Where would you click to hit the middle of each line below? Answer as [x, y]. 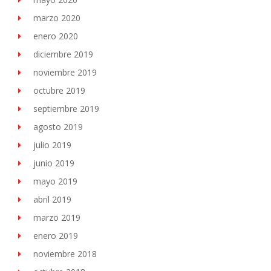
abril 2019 [52, 199]
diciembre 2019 [63, 54]
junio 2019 [54, 163]
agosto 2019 [58, 127]
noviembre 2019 [65, 72]
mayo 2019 [55, 181]
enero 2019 [56, 236]
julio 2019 [52, 145]
